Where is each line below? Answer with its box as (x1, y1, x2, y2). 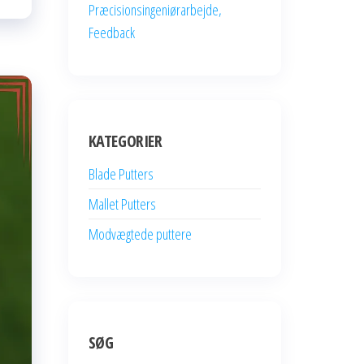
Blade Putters (88, 164, 154, 184)
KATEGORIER (88, 130, 162, 152)
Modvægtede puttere (88, 224, 192, 244)
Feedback (88, 23, 135, 42)
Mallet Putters (88, 194, 156, 214)
